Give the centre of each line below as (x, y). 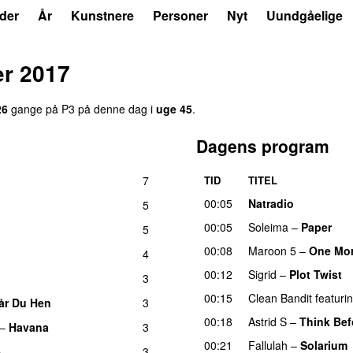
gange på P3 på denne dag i (82, 108)
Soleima (268, 227)
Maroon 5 (272, 250)
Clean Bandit (280, 297)
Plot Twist (316, 274)
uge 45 (174, 108)
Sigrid (262, 274)
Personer (180, 15)
